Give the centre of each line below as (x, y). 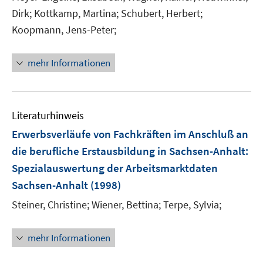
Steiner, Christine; (50, 205)
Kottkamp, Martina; (76, 13)
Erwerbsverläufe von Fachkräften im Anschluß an (130, 134)
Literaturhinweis (48, 115)
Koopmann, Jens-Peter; (64, 30)
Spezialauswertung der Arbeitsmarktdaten (115, 168)
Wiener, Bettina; (126, 205)
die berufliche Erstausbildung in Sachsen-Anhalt (129, 151)
